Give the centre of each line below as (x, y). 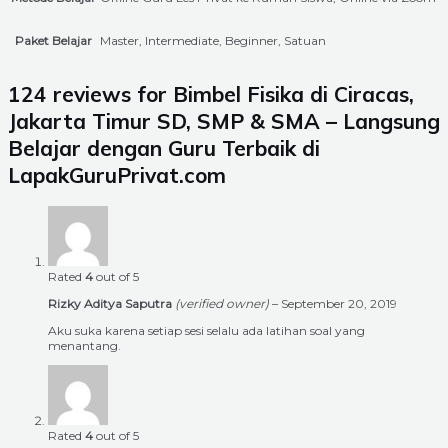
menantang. (84, 346)
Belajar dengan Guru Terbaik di (164, 147)
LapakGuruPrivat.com (117, 174)
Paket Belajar (53, 41)
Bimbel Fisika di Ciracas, (293, 93)
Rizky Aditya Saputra (111, 304)
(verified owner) (222, 304)
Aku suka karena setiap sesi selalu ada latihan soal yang (206, 331)
